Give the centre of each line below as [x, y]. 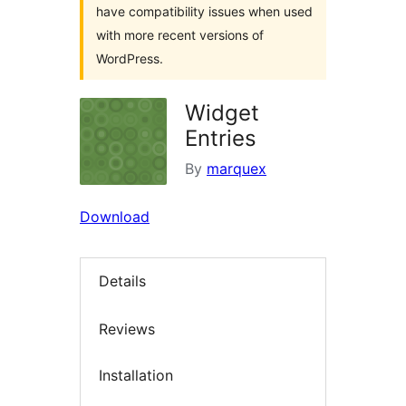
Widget [222, 113]
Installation [136, 376]
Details [122, 281]
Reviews [127, 329]
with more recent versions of [180, 35]
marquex [237, 169]
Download [115, 217]
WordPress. [130, 58]
